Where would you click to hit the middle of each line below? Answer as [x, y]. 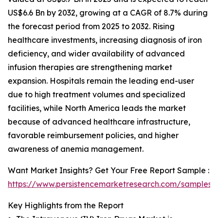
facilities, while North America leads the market [97, 108]
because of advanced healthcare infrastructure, [99, 122]
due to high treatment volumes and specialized [97, 94]
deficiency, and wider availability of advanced [96, 54]
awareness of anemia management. [76, 149]
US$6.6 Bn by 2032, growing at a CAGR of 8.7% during [108, 13]
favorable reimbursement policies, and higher [93, 135]
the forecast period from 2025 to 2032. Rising [91, 26]
